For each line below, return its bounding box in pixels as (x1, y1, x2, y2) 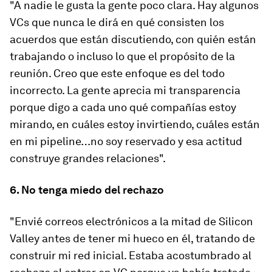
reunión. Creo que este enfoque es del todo (10, 67, 225, 80)
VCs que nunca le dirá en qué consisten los (10, 16, 224, 29)
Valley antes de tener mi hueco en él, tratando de (10, 232, 255, 245)
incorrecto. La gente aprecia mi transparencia (10, 84, 240, 97)
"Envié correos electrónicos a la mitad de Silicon (10, 215, 253, 228)
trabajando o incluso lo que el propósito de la (10, 50, 235, 63)
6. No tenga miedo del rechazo (10, 183, 164, 196)
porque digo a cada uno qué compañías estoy (10, 101, 236, 114)
